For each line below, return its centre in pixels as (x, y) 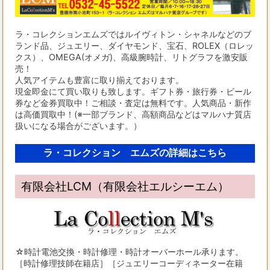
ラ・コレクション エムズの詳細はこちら (135, 152)
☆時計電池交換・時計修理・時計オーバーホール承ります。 (130, 251)
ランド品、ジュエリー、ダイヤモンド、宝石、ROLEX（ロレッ (135, 45)
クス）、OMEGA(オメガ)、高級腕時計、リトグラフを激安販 (132, 57)
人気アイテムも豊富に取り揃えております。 (100, 80)
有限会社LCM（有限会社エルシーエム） (125, 186)
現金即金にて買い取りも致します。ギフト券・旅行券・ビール (133, 91)
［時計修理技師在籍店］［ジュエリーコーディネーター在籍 (129, 263)
